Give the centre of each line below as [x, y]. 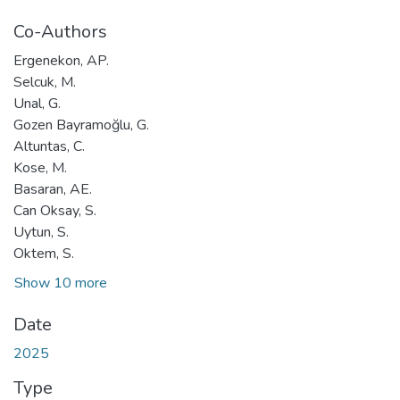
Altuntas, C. [49, 146]
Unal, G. [37, 103]
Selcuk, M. [45, 82]
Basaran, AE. [53, 189]
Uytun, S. [41, 232]
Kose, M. [40, 167]
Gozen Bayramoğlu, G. [81, 125]
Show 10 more [61, 283]
